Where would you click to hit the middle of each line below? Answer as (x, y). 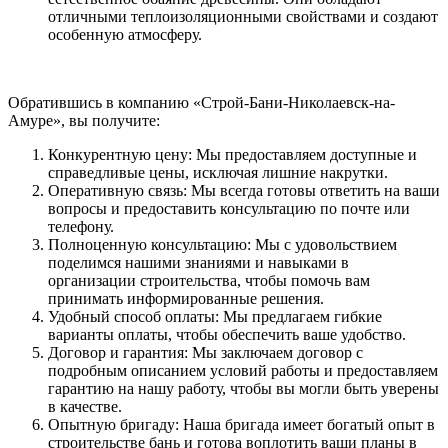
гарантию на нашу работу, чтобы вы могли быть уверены (243, 388)
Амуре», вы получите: (84, 120)
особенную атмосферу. (125, 34)
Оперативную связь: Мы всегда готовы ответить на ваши (244, 190)
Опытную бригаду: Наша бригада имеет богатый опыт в (241, 424)
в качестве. (85, 406)
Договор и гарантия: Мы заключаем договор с (205, 352)
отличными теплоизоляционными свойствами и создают (243, 16)
